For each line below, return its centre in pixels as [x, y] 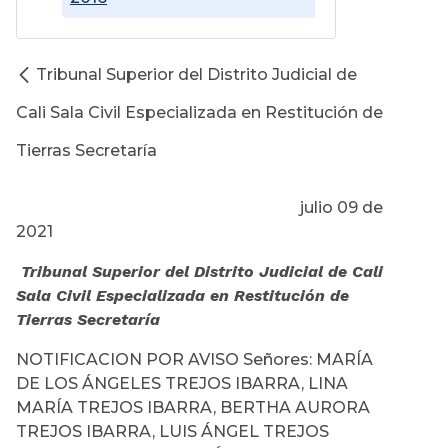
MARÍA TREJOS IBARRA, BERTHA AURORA [193, 408]
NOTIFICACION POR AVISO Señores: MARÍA [194, 360]
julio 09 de [199, 208]
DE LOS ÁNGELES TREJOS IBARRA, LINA [182, 384]
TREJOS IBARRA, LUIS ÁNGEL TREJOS [172, 432]
